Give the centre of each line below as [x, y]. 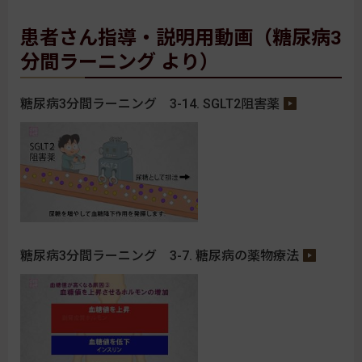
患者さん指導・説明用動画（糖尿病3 [181, 38]
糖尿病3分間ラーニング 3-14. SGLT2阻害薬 [150, 104]
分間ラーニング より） [120, 63]
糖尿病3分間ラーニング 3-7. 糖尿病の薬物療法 [160, 256]
